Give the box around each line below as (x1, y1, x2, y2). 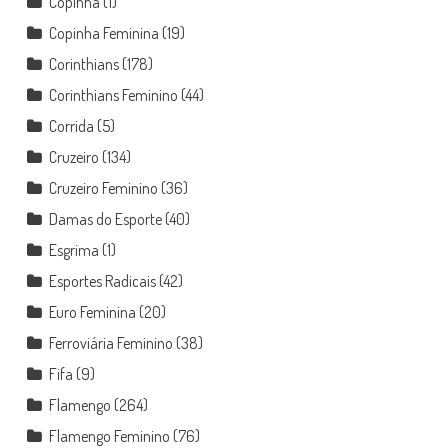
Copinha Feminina (48, 22, 159, 43)
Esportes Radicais (48, 270, 156, 291)
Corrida (48, 115, 94, 136)
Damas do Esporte (48, 208, 162, 229)
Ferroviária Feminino (48, 332, 173, 353)
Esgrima (48, 239, 99, 260)
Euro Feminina (48, 301, 136, 322)
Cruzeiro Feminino (48, 177, 158, 198)
